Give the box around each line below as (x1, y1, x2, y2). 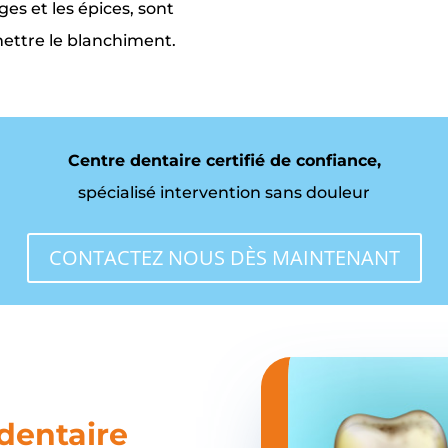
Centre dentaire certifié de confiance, (67, 150, 381, 170)
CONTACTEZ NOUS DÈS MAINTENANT (48, 243, 400, 271)
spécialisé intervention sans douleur (78, 182, 370, 202)
